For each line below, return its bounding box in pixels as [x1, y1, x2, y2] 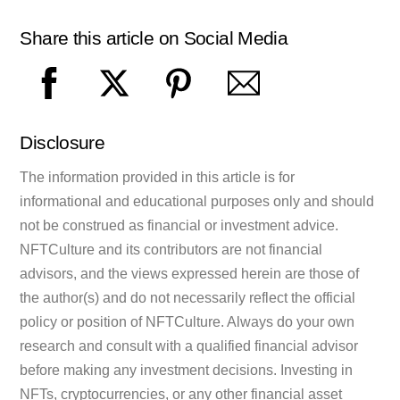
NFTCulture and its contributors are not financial [20, 241, 323, 257]
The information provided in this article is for [20, 169, 296, 185]
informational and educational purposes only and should [20, 193, 375, 209]
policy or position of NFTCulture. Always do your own [20, 313, 355, 329]
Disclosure [20, 132, 105, 154]
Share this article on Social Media [20, 27, 288, 48]
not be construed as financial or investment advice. [20, 217, 339, 233]
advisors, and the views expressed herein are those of [20, 265, 360, 281]
